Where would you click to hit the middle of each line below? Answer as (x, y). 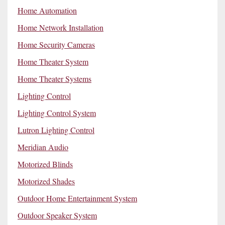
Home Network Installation (61, 27)
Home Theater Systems (54, 78)
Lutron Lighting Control (56, 130)
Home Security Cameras (56, 44)
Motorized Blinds (45, 164)
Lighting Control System (57, 113)
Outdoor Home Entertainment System (77, 198)
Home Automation (47, 10)
